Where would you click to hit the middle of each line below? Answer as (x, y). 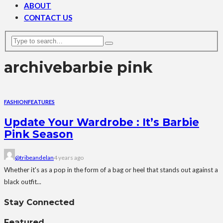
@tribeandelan (34, 158)
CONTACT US (48, 17)
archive (33, 68)
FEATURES (41, 102)
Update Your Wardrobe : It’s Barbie (102, 122)
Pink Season (39, 134)
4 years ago (69, 158)
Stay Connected (39, 202)
